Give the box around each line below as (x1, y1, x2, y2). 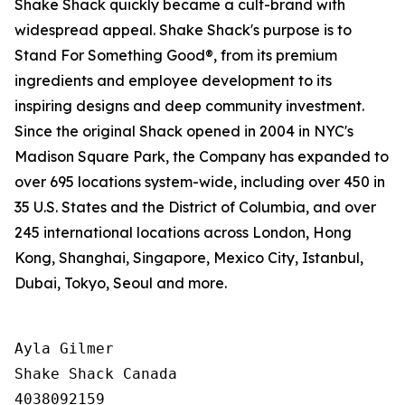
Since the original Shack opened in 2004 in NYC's (14, 122, 353, 140)
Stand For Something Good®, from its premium (14, 46, 337, 64)
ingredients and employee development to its (14, 71, 332, 89)
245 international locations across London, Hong (14, 223, 352, 241)
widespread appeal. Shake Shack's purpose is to (14, 21, 352, 39)
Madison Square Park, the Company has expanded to (14, 147, 389, 165)
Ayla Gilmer (14, 340, 114, 357)
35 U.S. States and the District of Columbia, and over (14, 198, 376, 216)
